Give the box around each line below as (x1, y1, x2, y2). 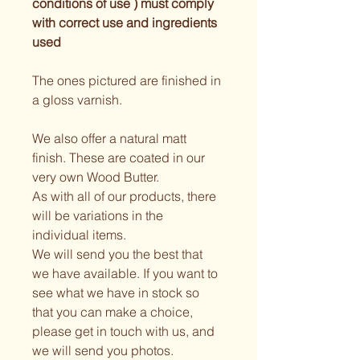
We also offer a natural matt (32, 130, 190, 147)
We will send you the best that (32, 246, 206, 263)
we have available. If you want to (32, 265, 221, 282)
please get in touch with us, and (32, 323, 218, 340)
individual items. (32, 227, 126, 243)
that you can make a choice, (32, 304, 196, 321)
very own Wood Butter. (32, 169, 159, 186)
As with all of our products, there (32, 188, 219, 205)
